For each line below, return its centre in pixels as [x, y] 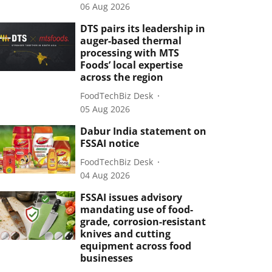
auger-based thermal [131, 41]
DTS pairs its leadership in [143, 29]
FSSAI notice [110, 143]
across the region [122, 77]
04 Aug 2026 [105, 175]
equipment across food [136, 246]
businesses [107, 258]
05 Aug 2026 [105, 109]
